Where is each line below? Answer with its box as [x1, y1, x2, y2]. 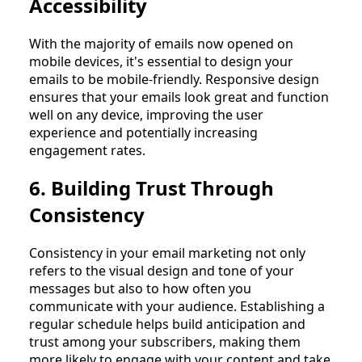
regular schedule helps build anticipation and [29, 315, 305, 334]
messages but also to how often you [29, 280, 251, 298]
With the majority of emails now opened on [29, 34, 293, 53]
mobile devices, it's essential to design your [29, 52, 293, 70]
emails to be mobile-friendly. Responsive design [29, 69, 319, 88]
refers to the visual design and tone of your [29, 262, 294, 280]
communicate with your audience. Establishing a [29, 297, 325, 316]
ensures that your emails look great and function [29, 87, 329, 106]
